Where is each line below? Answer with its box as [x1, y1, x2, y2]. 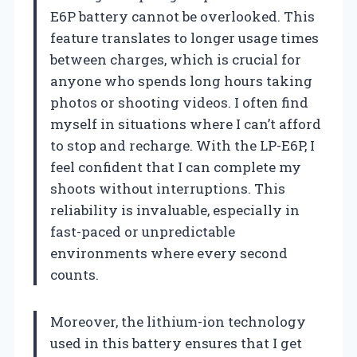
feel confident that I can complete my [50, 157, 301, 176]
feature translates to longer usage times [50, 28, 319, 47]
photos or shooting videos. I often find [50, 92, 308, 112]
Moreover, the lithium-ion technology [50, 312, 306, 331]
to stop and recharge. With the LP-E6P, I [50, 135, 315, 155]
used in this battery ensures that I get [50, 333, 302, 352]
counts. [50, 265, 99, 284]
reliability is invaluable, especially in [50, 200, 300, 219]
